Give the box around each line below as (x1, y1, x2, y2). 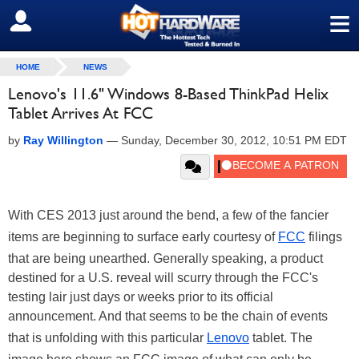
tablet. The (249, 331, 313, 345)
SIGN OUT (12, 14, 82, 30)
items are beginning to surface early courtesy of (8, 230, 278, 244)
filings (305, 230, 342, 244)
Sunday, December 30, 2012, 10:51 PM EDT (121, 134, 347, 147)
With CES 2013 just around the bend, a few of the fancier (8, 208, 329, 222)
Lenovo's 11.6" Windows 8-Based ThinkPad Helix (8, 84, 329, 103)
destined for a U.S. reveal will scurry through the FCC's (8, 271, 318, 284)
